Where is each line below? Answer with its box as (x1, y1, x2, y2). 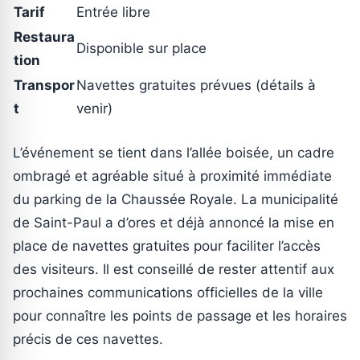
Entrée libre (76, 3, 150, 20)
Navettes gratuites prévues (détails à (76, 76, 316, 93)
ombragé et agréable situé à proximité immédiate (13, 168, 332, 185)
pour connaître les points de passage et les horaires (13, 308, 347, 325)
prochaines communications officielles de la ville (13, 284, 323, 301)
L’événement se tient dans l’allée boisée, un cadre (13, 145, 334, 162)
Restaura (14, 28, 75, 45)
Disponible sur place (76, 39, 207, 56)
